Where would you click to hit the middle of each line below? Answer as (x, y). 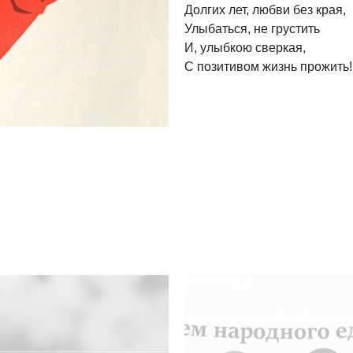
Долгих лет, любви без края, (265, 10)
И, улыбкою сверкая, (245, 48)
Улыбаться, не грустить (252, 29)
